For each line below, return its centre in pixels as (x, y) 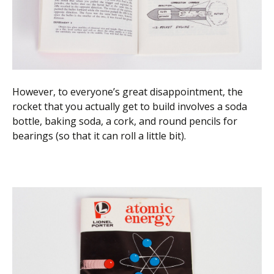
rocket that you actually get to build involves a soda (130, 106)
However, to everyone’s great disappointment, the (128, 91)
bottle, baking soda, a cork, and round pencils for (125, 121)
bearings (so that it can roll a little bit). (99, 135)
